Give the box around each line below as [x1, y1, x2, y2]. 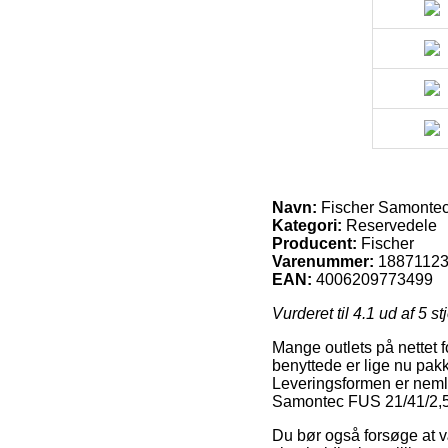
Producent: [272, 234, 357, 252]
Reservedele [342, 216, 437, 234]
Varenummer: [272, 252, 374, 270]
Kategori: [272, 216, 342, 234]
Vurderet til [272, 304, 353, 322]
